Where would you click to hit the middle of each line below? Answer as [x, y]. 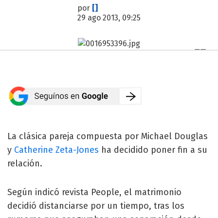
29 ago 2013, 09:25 [109, 18]
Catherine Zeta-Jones [56, 150]
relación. [25, 163]
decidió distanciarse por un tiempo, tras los [96, 206]
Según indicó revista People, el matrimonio [94, 192]
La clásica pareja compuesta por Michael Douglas [108, 136]
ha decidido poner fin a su [153, 150]
